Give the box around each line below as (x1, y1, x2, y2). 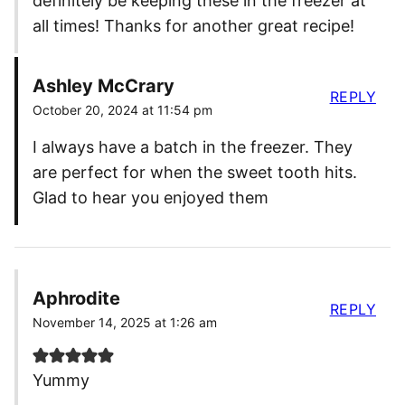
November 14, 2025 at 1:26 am (33, 315, 217, 331)
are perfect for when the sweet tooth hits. (33, 163, 357, 183)
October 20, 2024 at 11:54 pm (33, 102, 212, 118)
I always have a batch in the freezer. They (33, 137, 353, 157)
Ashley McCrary (33, 75, 174, 98)
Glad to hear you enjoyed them (33, 188, 268, 208)
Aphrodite (33, 287, 120, 310)
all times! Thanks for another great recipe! (33, 16, 354, 36)
